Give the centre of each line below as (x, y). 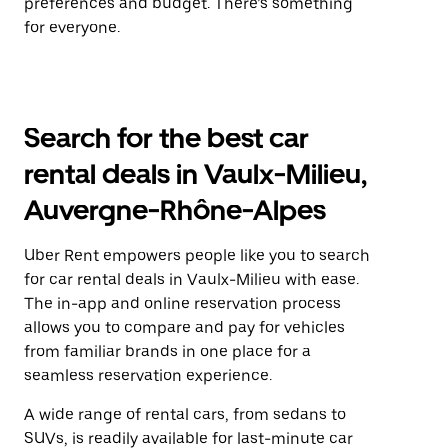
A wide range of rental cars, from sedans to (185, 414)
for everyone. (72, 27)
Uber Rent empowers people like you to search (197, 255)
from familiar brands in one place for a (167, 351)
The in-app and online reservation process (182, 303)
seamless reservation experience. (148, 375)
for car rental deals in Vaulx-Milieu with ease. (191, 279)
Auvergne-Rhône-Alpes (175, 210)
